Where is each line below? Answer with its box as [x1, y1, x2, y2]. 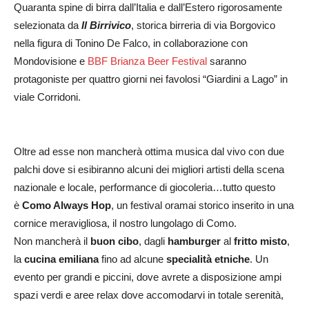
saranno [210, 54, 246, 67]
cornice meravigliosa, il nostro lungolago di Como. [14, 217, 237, 229]
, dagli [139, 235, 168, 247]
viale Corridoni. [14, 90, 83, 103]
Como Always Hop [22, 199, 111, 211]
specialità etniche [166, 252, 250, 265]
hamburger [168, 235, 221, 247]
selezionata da [14, 19, 81, 31]
